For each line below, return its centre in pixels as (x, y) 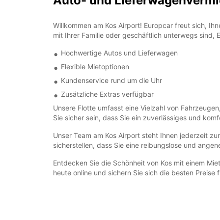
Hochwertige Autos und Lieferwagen (119, 53)
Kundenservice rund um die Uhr (111, 80)
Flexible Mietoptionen (95, 67)
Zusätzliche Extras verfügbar (107, 94)
